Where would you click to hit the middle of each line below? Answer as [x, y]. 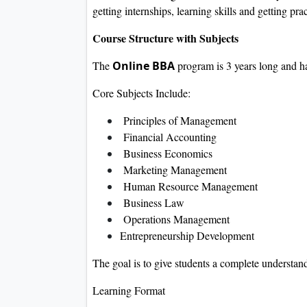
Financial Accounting [168, 137]
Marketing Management [173, 170]
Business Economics [166, 153]
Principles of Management [178, 121]
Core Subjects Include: [142, 93]
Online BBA [144, 66]
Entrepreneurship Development [187, 236]
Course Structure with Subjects [165, 38]
